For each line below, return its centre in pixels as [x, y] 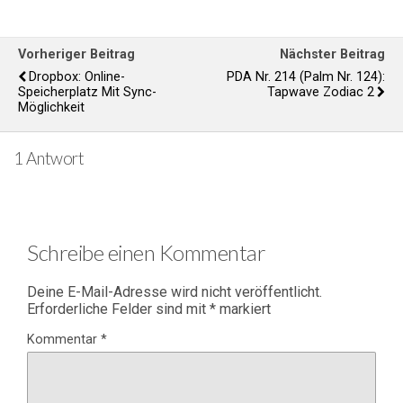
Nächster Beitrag [332, 54]
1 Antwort [49, 159]
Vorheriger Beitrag [76, 54]
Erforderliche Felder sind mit [118, 309]
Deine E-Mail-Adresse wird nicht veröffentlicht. [175, 291]
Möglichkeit [51, 107]
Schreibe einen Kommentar [147, 252]
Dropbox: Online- [77, 76]
